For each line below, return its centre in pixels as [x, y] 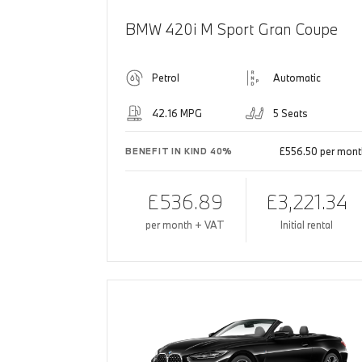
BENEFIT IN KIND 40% [179, 152]
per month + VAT [185, 225]
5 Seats [290, 114]
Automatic [297, 78]
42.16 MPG [177, 114]
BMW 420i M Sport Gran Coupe [232, 29]
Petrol [166, 78]
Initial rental [306, 225]
